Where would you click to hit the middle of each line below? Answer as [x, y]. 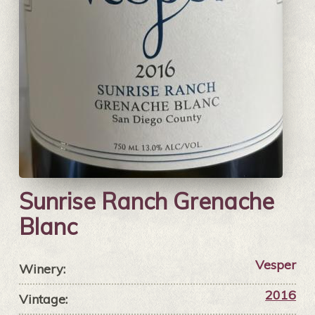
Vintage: [43, 300]
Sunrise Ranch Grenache [146, 201]
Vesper [276, 265]
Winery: [42, 269]
